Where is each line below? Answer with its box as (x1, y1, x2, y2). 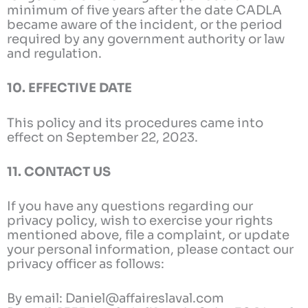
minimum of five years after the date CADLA (7, 2, 282, 19)
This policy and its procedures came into (7, 114, 263, 131)
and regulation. (7, 45, 102, 62)
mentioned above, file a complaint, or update (7, 227, 289, 243)
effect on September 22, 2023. (7, 129, 198, 145)
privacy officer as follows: (7, 256, 164, 272)
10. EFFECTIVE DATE (7, 80, 132, 96)
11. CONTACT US (7, 163, 111, 179)
